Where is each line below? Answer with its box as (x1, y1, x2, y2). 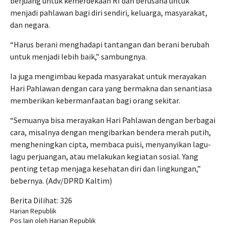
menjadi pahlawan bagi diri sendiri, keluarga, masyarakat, (10, 8, 207, 18)
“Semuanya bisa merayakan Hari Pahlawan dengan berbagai (10, 115, 215, 125)
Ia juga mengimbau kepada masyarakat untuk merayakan (10, 71, 206, 81)
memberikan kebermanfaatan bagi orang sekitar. (10, 95, 180, 105)
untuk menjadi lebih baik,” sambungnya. (10, 51, 147, 62)
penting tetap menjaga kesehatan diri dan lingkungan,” (10, 163, 201, 174)
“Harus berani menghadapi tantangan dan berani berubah (10, 39, 209, 49)
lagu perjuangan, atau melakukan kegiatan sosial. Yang (10, 151, 198, 161)
